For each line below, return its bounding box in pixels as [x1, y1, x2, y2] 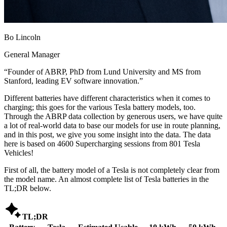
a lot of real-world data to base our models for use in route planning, [4, 121, 220, 130]
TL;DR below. [4, 183, 51, 193]
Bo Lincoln [4, 32, 41, 42]
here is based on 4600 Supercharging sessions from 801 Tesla [4, 139, 200, 148]
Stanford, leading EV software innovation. [4, 76, 139, 85]
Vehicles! [4, 148, 33, 157]
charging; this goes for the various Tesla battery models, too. [4, 102, 196, 111]
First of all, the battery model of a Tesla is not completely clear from [4, 165, 219, 174]
